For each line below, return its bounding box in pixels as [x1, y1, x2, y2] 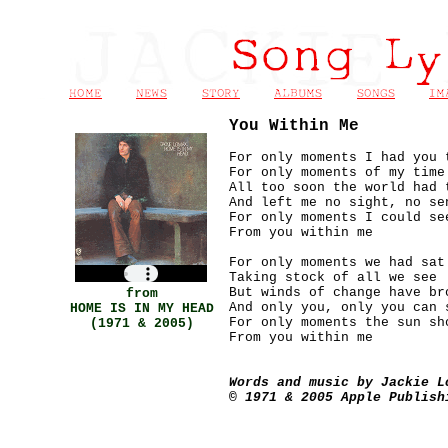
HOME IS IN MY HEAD [69, 301, 214, 316]
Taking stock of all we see [229, 270, 437, 285]
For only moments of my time [229, 165, 445, 180]
